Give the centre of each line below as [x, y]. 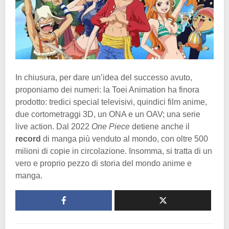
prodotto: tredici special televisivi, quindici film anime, [111, 102]
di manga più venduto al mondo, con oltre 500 [125, 139]
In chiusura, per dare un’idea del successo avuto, [104, 78]
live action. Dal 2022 [53, 127]
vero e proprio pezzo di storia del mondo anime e [104, 164]
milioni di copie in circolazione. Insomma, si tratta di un [114, 151]
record [29, 139]
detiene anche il [160, 127]
